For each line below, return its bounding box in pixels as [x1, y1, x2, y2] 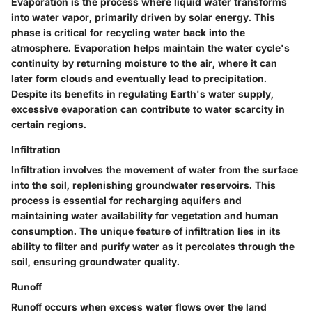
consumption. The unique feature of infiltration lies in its [11, 224, 281, 237]
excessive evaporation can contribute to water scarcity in [11, 102, 285, 115]
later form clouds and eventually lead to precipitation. [11, 72, 267, 84]
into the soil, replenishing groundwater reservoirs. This [11, 178, 276, 191]
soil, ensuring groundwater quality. [11, 255, 180, 267]
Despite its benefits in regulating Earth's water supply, [11, 87, 274, 100]
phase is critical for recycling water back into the [11, 26, 245, 38]
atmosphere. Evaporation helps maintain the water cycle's [11, 41, 290, 54]
